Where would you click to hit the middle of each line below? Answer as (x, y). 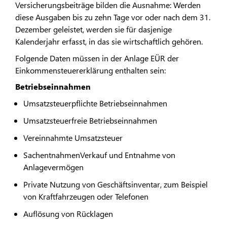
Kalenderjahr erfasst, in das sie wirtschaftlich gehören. (109, 42)
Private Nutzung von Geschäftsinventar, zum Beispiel (116, 184)
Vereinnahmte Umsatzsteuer (73, 137)
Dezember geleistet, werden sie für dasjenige (93, 29)
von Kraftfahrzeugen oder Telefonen (86, 196)
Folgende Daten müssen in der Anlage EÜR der (97, 58)
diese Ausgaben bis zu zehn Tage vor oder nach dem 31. (113, 17)
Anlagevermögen (53, 167)
